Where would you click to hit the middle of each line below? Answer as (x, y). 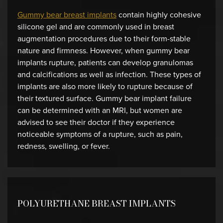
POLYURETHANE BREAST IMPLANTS (97, 203)
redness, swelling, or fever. (64, 146)
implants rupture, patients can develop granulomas (105, 62)
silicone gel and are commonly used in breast (96, 27)
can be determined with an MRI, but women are (100, 110)
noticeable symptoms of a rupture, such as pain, (100, 134)
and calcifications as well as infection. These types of (109, 74)
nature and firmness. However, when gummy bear (104, 51)
